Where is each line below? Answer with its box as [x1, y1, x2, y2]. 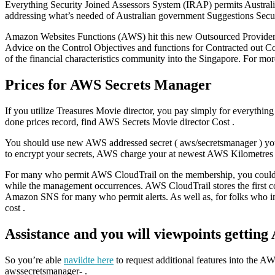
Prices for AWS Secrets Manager [5, 77, 212, 93]
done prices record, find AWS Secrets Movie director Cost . [5, 117, 234, 128]
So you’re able [5, 254, 64, 265]
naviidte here [64, 254, 114, 265]
